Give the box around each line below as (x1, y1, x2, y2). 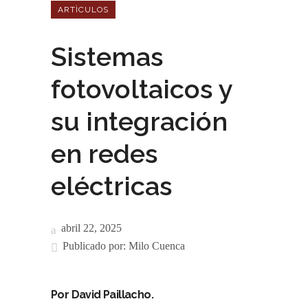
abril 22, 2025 (58, 222, 122, 234)
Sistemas (51, 41, 164, 72)
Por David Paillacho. (51, 288, 153, 301)
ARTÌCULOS (58, 5, 109, 14)
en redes (51, 138, 158, 169)
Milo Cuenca (129, 240, 185, 252)
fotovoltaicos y (51, 74, 232, 104)
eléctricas (51, 170, 173, 201)
